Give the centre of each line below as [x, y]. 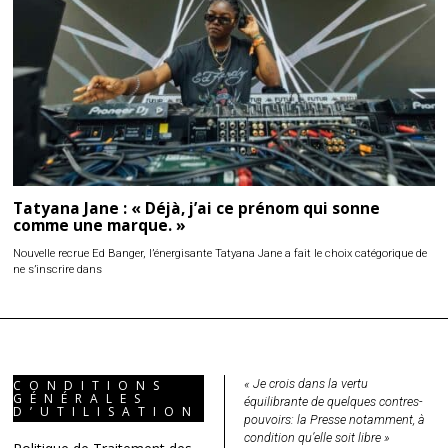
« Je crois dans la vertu [305, 383]
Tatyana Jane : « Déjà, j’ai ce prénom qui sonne [197, 209]
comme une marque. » [100, 226]
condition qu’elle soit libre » [316, 437]
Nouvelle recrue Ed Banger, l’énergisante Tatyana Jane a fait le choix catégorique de [220, 253]
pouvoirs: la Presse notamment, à [334, 419]
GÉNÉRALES [81, 398]
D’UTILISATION [106, 411]
